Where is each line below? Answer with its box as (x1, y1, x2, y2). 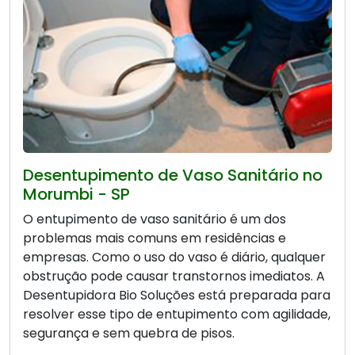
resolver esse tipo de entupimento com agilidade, (23, 304, 330, 323)
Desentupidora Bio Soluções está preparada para (23, 285, 330, 304)
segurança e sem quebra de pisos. (23, 323, 235, 342)
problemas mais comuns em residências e (23, 228, 286, 247)
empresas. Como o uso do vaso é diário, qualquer (23, 247, 326, 266)
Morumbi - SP (23, 182, 130, 205)
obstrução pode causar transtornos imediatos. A (23, 266, 325, 285)
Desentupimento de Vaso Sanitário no (23, 163, 323, 186)
